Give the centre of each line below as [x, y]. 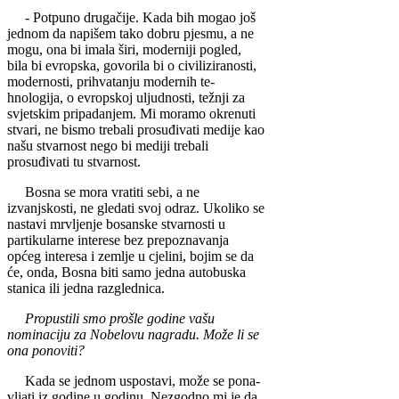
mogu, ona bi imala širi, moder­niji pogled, [124, 50]
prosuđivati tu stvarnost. [74, 162]
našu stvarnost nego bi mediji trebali [108, 146]
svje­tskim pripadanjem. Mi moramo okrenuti [131, 114]
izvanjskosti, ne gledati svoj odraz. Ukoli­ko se [136, 208]
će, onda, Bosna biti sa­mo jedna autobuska [126, 273]
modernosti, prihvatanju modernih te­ [111, 82]
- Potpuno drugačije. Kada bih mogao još [131, 18]
